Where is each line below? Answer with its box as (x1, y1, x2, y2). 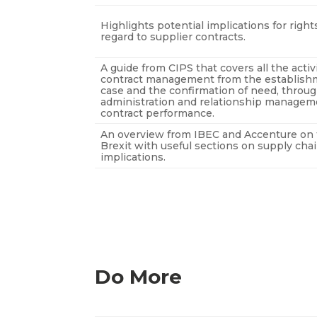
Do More (95, 264, 183, 289)
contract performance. (100, 107, 215, 120)
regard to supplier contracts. (100, 30, 246, 44)
